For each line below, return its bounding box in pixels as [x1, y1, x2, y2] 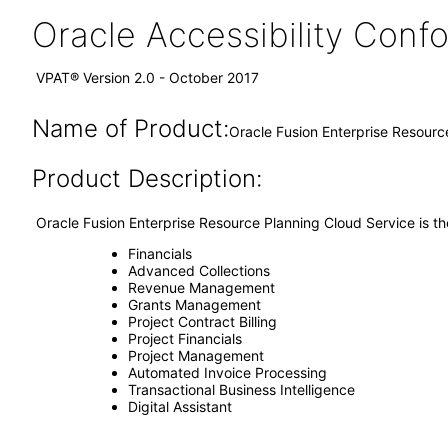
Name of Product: [31, 114, 229, 143]
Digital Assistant [127, 398, 232, 415]
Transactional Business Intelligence [127, 381, 355, 398]
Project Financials [127, 330, 242, 347]
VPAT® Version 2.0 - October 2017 [36, 69, 259, 86]
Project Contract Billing [127, 313, 277, 330]
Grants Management [127, 296, 261, 313]
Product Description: [31, 164, 262, 193]
